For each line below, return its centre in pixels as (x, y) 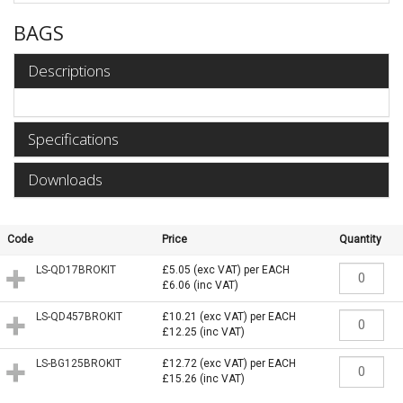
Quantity (360, 239)
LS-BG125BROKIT (79, 363)
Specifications (73, 139)
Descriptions (69, 70)
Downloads (65, 179)
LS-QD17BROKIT (76, 269)
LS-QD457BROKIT (79, 316)
